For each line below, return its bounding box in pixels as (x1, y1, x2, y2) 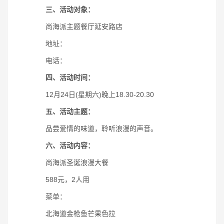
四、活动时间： (45, 73, 94, 81)
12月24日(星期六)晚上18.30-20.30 (31, 90, 154, 98)
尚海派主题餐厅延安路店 (31, 22, 122, 30)
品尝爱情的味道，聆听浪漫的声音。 (31, 124, 157, 132)
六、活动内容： (45, 141, 94, 149)
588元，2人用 (31, 175, 89, 183)
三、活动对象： (45, 5, 94, 13)
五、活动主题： (45, 107, 94, 115)
